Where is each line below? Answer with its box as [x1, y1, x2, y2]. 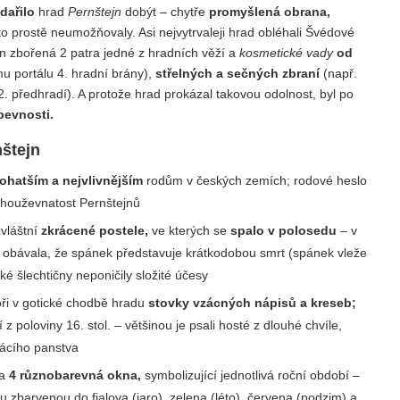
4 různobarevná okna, [9, 367, 142, 382]
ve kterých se [148, 223, 231, 237]
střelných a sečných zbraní [155, 66, 320, 81]
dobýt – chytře [121, 4, 209, 20]
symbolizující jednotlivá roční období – [141, 367, 361, 382]
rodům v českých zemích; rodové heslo [143, 173, 368, 188]
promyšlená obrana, [209, 4, 330, 20]
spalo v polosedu [230, 223, 337, 237]
